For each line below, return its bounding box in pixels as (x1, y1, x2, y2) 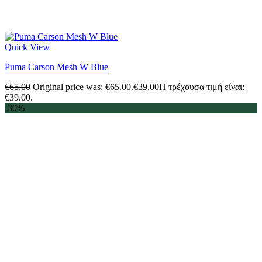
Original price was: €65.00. (33, 82, 133, 92)
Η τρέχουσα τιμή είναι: (159, 82, 244, 92)
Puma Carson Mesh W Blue (5, 62, 108, 73)
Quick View (5, 42, 50, 53)
